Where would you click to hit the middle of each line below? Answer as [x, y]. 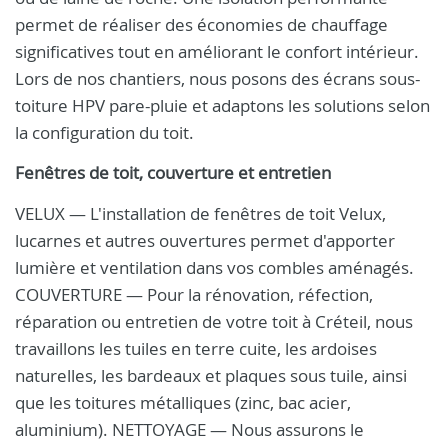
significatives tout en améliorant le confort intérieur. [217, 51]
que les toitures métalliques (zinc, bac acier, [183, 402]
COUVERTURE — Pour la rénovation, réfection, [194, 294]
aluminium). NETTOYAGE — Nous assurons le [189, 429]
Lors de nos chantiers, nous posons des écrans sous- [217, 78]
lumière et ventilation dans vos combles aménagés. [214, 267]
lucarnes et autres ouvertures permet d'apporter [205, 240]
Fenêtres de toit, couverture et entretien [173, 173]
